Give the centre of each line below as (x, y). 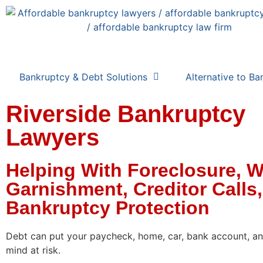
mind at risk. (33, 250)
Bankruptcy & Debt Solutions (83, 77)
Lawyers (53, 137)
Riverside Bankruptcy (126, 114)
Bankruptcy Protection (108, 208)
